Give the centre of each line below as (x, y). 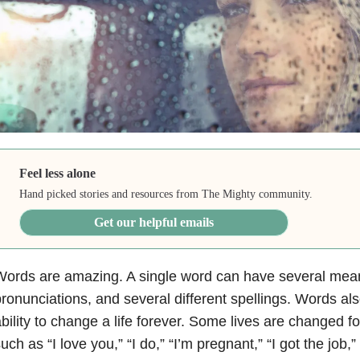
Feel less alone (58, 173)
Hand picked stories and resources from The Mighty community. (166, 194)
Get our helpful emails (154, 222)
